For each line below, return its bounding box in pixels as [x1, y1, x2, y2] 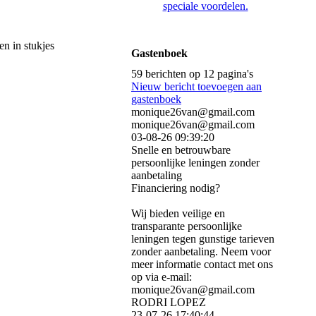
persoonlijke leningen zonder [131, 157, 260, 169]
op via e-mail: [131, 271, 192, 284]
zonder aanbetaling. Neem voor [131, 245, 271, 258]
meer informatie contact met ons [131, 258, 273, 271]
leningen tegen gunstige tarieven [131, 233, 274, 245]
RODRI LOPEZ [131, 296, 206, 309]
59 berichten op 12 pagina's [131, 68, 253, 80]
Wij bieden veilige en [131, 207, 225, 220]
